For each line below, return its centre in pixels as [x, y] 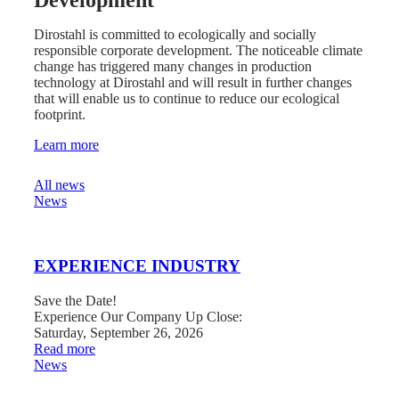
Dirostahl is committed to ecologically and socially [175, 35]
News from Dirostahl [129, 165]
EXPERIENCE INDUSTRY [137, 266]
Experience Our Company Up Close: [138, 316]
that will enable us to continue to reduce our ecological [187, 99]
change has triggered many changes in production [173, 67]
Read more [65, 348]
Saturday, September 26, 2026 [118, 332]
